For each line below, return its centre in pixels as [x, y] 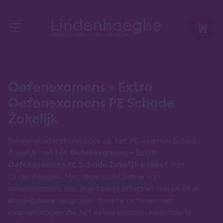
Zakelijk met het [39, 152]
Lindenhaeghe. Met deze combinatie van [84, 176]
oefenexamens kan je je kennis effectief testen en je [104, 188]
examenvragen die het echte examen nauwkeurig [100, 212]
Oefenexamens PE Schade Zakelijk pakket [88, 164]
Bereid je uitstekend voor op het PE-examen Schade [104, 140]
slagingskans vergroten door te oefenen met [91, 200]
